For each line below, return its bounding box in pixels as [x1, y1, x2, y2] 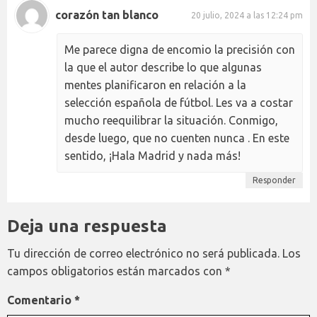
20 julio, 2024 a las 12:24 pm [191, 11, 303, 21]
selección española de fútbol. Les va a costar [64, 96, 293, 109]
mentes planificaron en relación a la [64, 78, 246, 91]
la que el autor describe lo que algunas [64, 60, 262, 74]
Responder [253, 175, 296, 185]
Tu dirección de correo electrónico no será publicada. [7, 246, 279, 260]
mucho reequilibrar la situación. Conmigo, [64, 113, 278, 127]
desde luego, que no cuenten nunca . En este [64, 131, 289, 144]
